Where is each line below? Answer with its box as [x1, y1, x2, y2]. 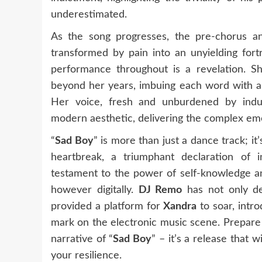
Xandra [163, 201, 197, 212]
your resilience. [51, 250, 122, 261]
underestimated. [51, 9, 127, 20]
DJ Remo [138, 184, 182, 195]
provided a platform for [51, 201, 164, 212]
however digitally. [51, 184, 139, 195]
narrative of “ [51, 233, 113, 244]
